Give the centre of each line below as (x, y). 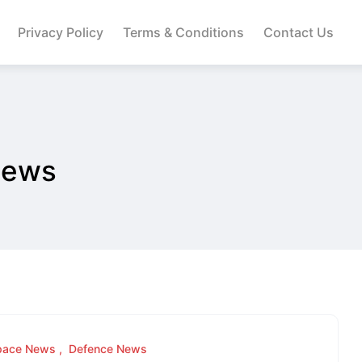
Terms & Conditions (183, 32)
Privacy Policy (60, 32)
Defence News (108, 349)
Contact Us (298, 32)
